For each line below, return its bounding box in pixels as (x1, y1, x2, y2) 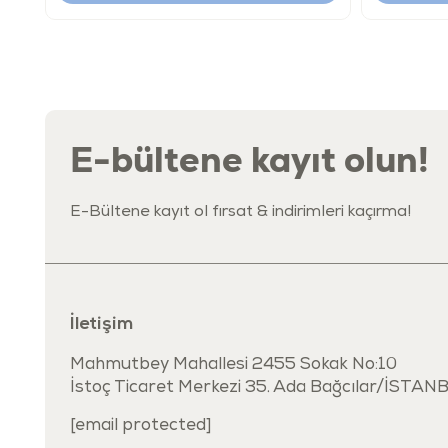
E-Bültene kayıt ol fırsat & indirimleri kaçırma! (70, 204, 411, 221)
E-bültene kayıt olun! (70, 136, 429, 182)
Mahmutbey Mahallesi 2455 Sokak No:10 (70, 356, 397, 374)
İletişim (70, 314, 133, 334)
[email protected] (70, 417, 212, 435)
